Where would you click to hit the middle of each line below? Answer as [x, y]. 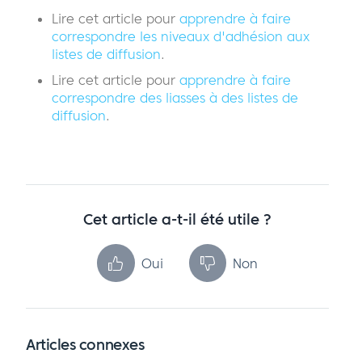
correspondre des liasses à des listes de [175, 98]
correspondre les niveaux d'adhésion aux [181, 37]
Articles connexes [85, 345]
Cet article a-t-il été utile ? [177, 220]
